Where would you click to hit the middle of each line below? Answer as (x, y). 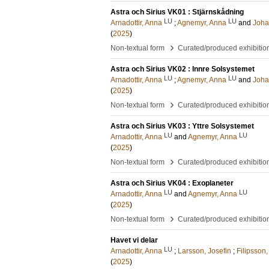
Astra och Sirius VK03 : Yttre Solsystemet (182, 126)
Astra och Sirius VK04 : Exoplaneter (172, 183)
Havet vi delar (134, 240)
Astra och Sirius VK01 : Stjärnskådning (177, 12)
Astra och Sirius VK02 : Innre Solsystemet (183, 69)
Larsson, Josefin (204, 251)
